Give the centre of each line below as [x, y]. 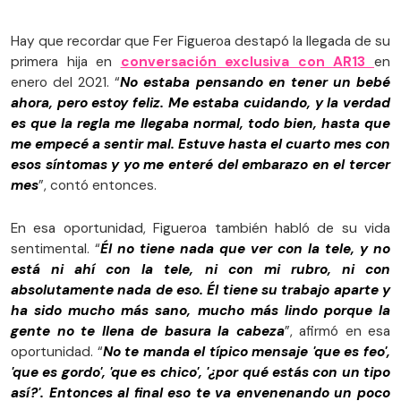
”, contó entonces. [98, 186]
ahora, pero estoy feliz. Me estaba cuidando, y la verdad [200, 103]
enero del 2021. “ [66, 83]
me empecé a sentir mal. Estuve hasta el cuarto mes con [200, 145]
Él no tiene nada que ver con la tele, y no [245, 249]
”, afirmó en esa [337, 332]
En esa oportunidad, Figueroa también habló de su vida [200, 229]
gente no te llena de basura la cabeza [148, 332]
